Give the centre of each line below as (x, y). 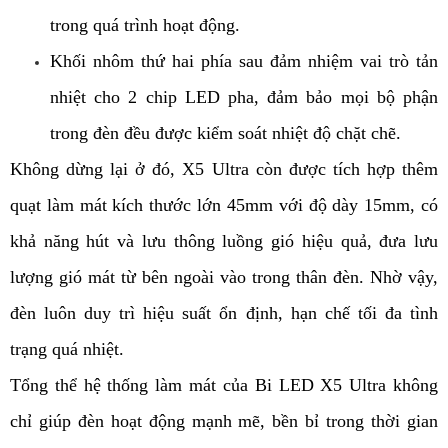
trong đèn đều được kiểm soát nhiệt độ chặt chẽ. (225, 133)
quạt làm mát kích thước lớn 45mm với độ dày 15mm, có (224, 205)
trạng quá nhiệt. (67, 349)
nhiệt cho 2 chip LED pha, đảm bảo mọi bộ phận (244, 97)
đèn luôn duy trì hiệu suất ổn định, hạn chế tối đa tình (224, 313)
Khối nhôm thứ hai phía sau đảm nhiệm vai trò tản (244, 61)
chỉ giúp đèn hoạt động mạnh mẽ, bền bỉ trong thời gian (224, 421)
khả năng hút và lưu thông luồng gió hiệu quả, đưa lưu (224, 241)
